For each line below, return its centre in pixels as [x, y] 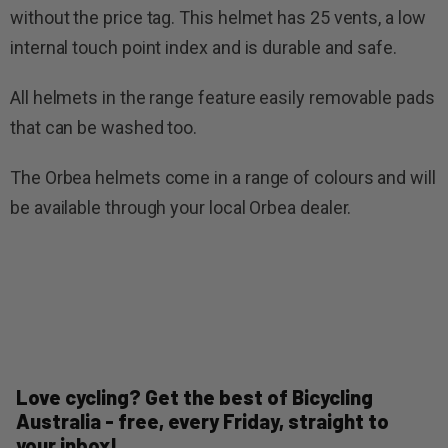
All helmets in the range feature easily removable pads [222, 97]
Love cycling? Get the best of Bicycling [194, 396]
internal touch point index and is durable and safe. [203, 47]
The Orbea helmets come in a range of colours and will [223, 177]
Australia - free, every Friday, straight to [202, 420]
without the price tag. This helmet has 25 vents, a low [218, 17]
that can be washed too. [104, 127]
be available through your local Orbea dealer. [181, 207]
